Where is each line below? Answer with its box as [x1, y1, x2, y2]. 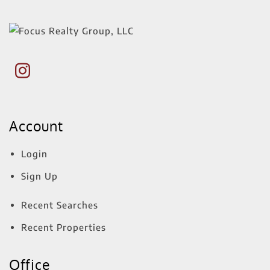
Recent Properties [21, 221, 106, 233]
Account [9, 118, 63, 134]
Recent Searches [21, 199, 98, 210]
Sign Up [21, 170, 58, 181]
